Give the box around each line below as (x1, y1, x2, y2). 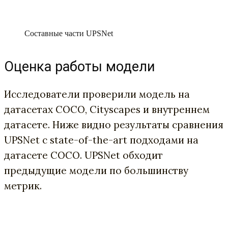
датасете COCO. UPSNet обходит (4, 149, 163, 161)
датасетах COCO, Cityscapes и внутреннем (4, 103, 210, 116)
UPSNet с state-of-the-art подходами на (4, 133, 198, 146)
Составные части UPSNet (24, 29, 113, 38)
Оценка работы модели (4, 59, 155, 75)
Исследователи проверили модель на (4, 88, 190, 100)
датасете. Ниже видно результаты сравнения (4, 118, 223, 131)
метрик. (4, 179, 42, 192)
